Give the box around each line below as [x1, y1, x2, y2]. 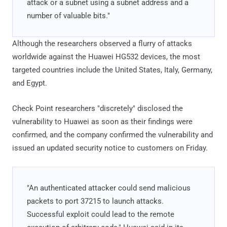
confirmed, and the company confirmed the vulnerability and [12, 130, 213, 140]
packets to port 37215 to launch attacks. [27, 197, 164, 206]
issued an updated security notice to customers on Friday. [12, 143, 208, 153]
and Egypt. [12, 79, 47, 88]
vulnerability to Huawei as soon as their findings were [12, 117, 193, 127]
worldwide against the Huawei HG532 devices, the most [12, 52, 200, 62]
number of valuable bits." [27, 11, 110, 21]
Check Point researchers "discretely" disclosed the [12, 104, 183, 113]
